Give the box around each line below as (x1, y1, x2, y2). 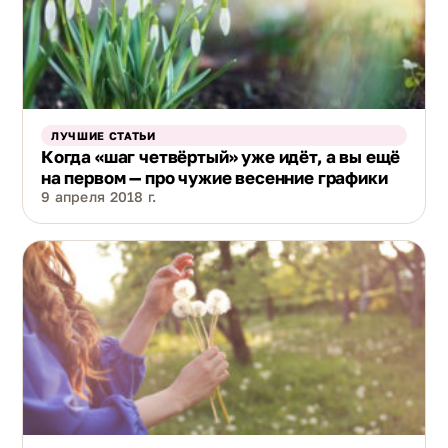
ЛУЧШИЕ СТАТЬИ (51, 128, 156, 142)
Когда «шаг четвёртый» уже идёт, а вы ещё (41, 145, 401, 167)
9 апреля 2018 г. (41, 187, 157, 205)
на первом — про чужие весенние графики (41, 166, 388, 188)
